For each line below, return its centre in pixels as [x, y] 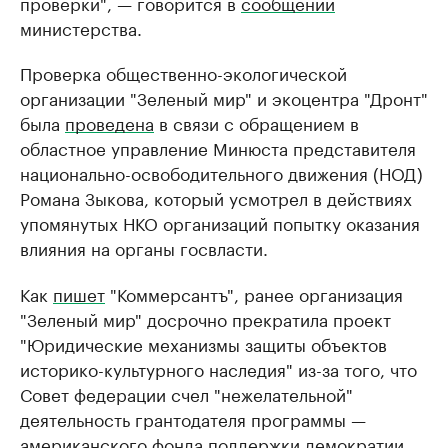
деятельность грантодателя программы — [193, 417]
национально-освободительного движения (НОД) [221, 171]
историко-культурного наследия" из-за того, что [218, 367]
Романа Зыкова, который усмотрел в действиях [216, 196]
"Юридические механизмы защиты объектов [203, 342]
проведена [109, 121]
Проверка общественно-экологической [183, 71]
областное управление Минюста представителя [218, 146]
